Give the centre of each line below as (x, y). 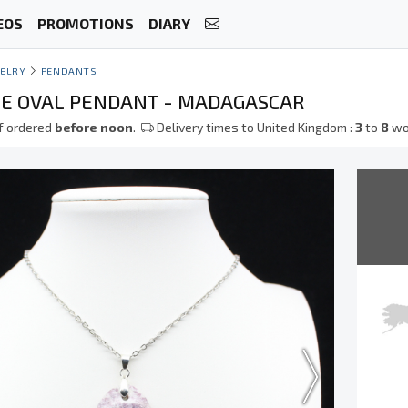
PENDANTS (69, 71)
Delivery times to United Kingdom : (255, 127)
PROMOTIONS (85, 24)
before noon (94, 127)
